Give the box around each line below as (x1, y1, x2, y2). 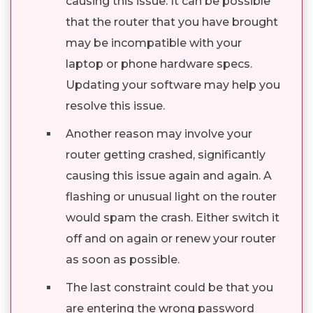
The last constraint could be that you (66, 280, 273, 294)
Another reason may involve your (66, 126, 252, 140)
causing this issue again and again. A (66, 168, 272, 182)
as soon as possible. (66, 252, 180, 266)
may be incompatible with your (66, 36, 242, 50)
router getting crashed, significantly (66, 147, 265, 161)
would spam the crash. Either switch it (66, 210, 279, 224)
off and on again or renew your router (66, 231, 276, 245)
